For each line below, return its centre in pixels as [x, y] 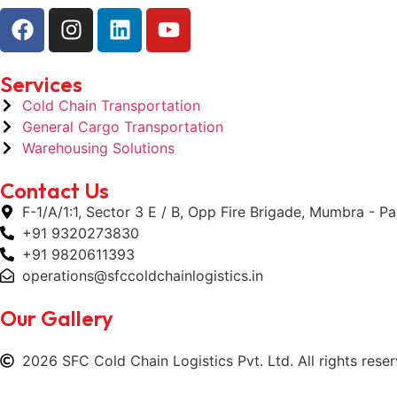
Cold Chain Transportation [111, 105]
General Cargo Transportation [123, 126]
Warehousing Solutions [98, 148]
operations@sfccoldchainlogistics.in [143, 275]
